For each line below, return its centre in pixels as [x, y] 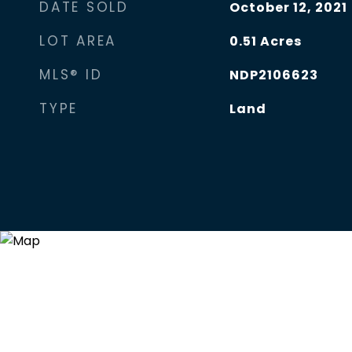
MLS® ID [71, 75]
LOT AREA [78, 41]
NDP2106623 [273, 75]
